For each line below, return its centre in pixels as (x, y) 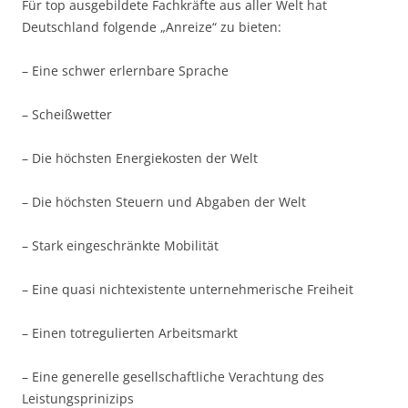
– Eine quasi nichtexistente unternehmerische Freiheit (188, 289)
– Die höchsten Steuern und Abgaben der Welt (164, 202)
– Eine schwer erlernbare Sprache (125, 71)
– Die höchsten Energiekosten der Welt (140, 158)
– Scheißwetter (67, 114)
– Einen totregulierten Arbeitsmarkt (130, 333)
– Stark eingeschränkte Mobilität (120, 245)
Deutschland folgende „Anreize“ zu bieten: (152, 27)
